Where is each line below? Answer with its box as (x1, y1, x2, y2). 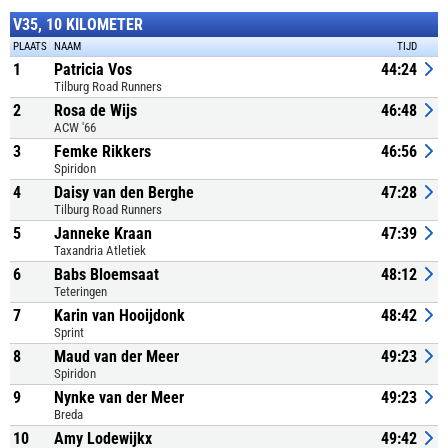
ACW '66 (54, 120, 96, 135)
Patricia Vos (54, 60, 132, 79)
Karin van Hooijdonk (54, 306, 185, 325)
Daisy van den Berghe (54, 183, 194, 202)
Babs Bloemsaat (54, 265, 159, 284)
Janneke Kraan (54, 224, 152, 243)
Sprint (54, 325, 84, 340)
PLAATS (13, 40, 47, 53)
